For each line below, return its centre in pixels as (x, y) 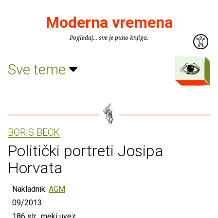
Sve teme (38, 69)
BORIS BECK (34, 132)
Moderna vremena (109, 22)
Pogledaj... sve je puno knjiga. (109, 38)
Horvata (35, 168)
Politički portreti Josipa (86, 151)
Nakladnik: (30, 189)
